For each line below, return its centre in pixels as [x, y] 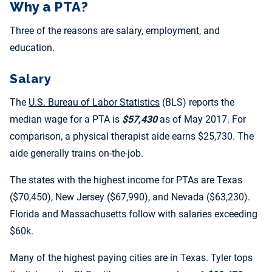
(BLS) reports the [197, 103]
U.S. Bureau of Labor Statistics [94, 103]
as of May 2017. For [202, 120]
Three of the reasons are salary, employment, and [115, 31]
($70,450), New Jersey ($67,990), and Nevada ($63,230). [130, 197]
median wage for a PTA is [66, 120]
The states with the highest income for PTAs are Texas [126, 180]
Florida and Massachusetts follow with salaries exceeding [134, 214]
